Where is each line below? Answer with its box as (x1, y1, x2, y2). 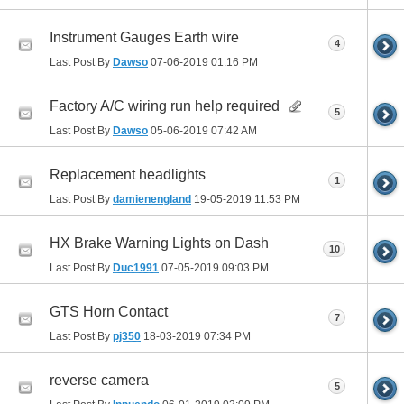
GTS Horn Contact (50, 304, 168, 320)
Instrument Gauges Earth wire (50, 30, 239, 46)
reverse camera (50, 372, 149, 389)
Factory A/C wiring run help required (50, 98, 280, 115)
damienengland (113, 192, 191, 206)
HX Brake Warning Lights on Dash (50, 235, 269, 252)
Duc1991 (113, 261, 159, 274)
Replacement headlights (50, 167, 206, 183)
